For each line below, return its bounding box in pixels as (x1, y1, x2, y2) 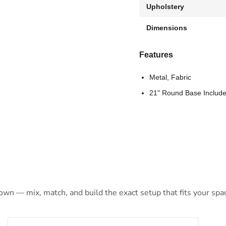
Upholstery (146, 2, 184, 11)
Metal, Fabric (149, 73, 191, 81)
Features (139, 50, 173, 59)
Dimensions (146, 23, 187, 32)
